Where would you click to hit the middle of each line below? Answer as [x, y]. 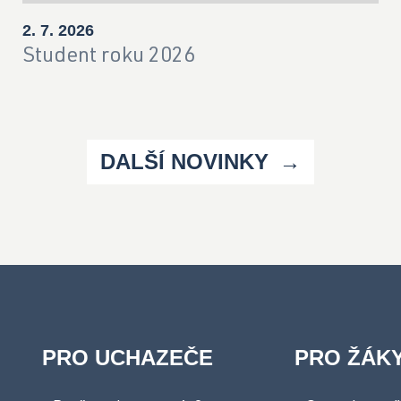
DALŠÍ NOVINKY [188, 162]
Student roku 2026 [109, 58]
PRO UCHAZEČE [128, 358]
